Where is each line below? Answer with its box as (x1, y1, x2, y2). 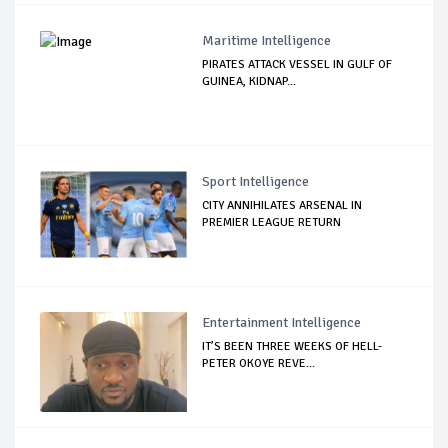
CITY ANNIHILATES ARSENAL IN (202, 197, 363, 213)
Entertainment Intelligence (202, 313, 362, 331)
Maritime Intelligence (202, 31, 332, 49)
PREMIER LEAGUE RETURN (202, 214, 342, 230)
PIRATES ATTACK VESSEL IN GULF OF (202, 56, 393, 72)
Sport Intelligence (202, 172, 310, 190)
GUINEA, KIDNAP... (202, 73, 297, 89)
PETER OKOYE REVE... (202, 355, 316, 371)
